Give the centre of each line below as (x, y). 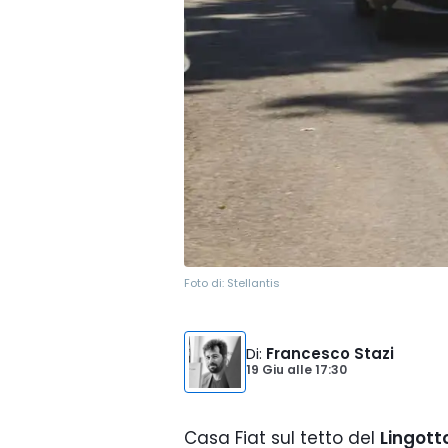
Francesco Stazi (330, 353)
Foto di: (205, 283)
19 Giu (266, 369)
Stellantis (253, 283)
